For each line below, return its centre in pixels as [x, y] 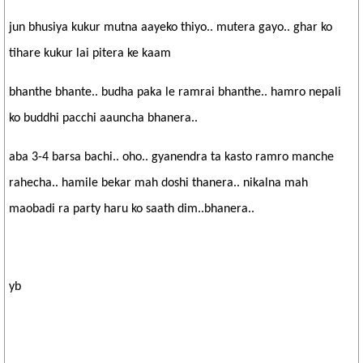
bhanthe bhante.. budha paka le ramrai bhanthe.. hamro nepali [175, 92]
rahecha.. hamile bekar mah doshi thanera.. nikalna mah [158, 183]
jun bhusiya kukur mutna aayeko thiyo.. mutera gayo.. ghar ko [171, 28]
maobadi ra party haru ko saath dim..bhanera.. [132, 209]
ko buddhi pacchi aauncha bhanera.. [103, 118]
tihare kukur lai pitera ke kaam [90, 53]
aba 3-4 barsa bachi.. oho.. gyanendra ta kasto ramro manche [171, 157]
